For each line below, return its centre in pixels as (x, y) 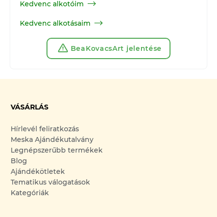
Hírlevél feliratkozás (45, 129)
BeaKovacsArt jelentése (116, 48)
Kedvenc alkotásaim (55, 23)
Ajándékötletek (38, 171)
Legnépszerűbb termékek (57, 150)
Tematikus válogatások (51, 182)
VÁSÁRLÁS (30, 107)
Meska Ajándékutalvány (52, 139)
